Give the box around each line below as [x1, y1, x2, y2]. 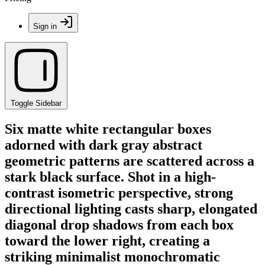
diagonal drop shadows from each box [5, 216, 234, 232]
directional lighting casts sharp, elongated [5, 201, 257, 216]
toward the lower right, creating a [5, 232, 210, 248]
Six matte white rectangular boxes [5, 121, 211, 137]
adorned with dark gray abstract [5, 137, 202, 153]
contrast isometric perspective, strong [5, 185, 233, 201]
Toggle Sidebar [11, 99, 62, 108]
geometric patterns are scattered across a [5, 153, 254, 169]
